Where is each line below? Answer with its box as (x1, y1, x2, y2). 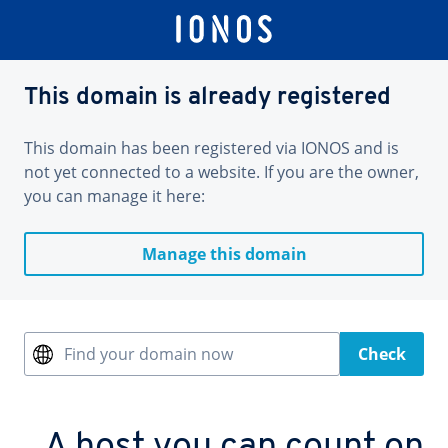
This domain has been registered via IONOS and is (24, 137, 399, 159)
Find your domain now (64, 343, 233, 365)
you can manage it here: (24, 185, 205, 207)
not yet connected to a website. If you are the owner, (24, 161, 419, 183)
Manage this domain (141, 243, 307, 265)
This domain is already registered (24, 86, 391, 110)
